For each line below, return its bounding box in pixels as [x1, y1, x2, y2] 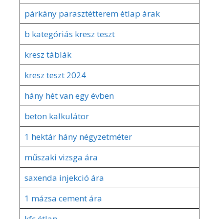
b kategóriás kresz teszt [24, 28, 115, 40]
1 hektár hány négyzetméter [24, 131, 132, 142]
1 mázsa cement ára [24, 192, 102, 204]
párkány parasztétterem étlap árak [24, 7, 160, 19]
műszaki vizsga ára [24, 151, 98, 163]
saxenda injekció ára [24, 172, 104, 183]
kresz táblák [24, 48, 71, 60]
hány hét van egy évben [24, 89, 114, 101]
